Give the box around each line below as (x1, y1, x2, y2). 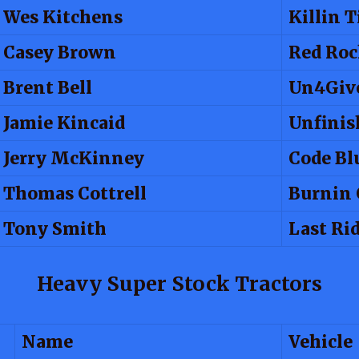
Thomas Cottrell (3, 182, 147, 204)
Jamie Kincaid (3, 111, 125, 134)
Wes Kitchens (3, 6, 123, 28)
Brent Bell (3, 76, 92, 99)
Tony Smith (3, 217, 107, 240)
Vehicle (288, 331, 353, 353)
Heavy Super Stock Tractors (37, 271, 322, 296)
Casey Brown (3, 41, 116, 63)
